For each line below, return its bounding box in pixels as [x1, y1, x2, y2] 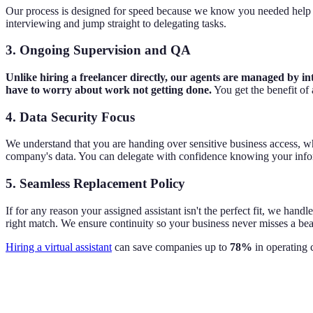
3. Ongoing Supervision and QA [6, 43, 191, 58]
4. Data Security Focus [6, 109, 135, 124]
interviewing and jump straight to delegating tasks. [6, 17, 226, 29]
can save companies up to [112, 240, 230, 253]
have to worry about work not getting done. [6, 83, 212, 96]
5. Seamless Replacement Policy [6, 176, 185, 191]
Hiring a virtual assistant [6, 240, 112, 253]
